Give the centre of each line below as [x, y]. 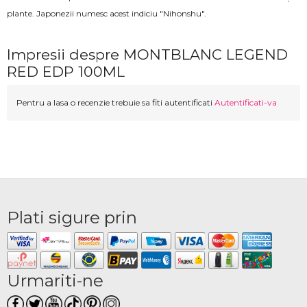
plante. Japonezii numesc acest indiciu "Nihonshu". [108, 14]
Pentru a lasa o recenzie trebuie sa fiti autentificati [115, 103]
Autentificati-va [246, 103]
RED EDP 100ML [66, 72]
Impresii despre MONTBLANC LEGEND [147, 55]
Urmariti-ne [55, 281]
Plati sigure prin [72, 218]
